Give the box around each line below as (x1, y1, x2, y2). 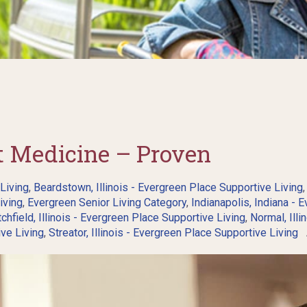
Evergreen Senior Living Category (27, 195, 186, 209)
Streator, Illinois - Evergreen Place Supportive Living (48, 225, 298, 239)
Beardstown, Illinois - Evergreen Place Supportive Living (33, 180, 303, 194)
